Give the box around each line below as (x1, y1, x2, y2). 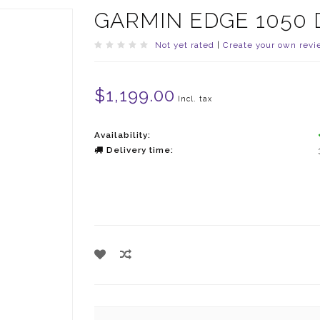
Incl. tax (177, 94, 212, 103)
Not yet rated (154, 40, 214, 50)
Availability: (94, 130, 151, 140)
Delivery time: (103, 145, 174, 155)
